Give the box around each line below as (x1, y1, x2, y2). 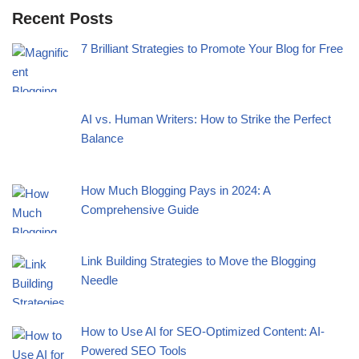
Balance (81, 131, 124, 146)
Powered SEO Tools (81, 344, 188, 357)
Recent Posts (12, 10, 113, 27)
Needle (81, 272, 119, 287)
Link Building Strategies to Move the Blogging (81, 253, 317, 268)
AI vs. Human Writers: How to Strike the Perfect (81, 112, 332, 127)
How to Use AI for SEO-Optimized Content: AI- (81, 325, 325, 338)
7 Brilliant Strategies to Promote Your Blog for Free (81, 42, 344, 55)
